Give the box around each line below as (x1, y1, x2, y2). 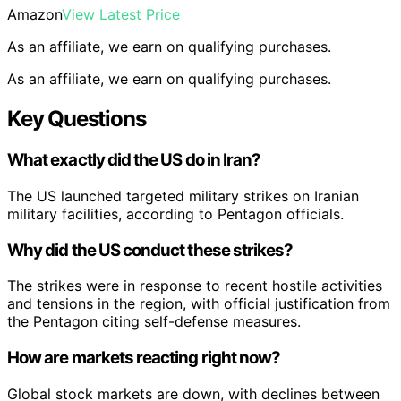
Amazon (7, 5, 62, 24)
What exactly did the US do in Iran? (7, 149, 261, 171)
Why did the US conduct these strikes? (7, 239, 294, 260)
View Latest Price (62, 5, 180, 24)
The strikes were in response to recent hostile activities (7, 277, 382, 295)
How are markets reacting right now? (7, 346, 281, 368)
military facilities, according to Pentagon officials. (7, 204, 344, 223)
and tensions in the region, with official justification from (7, 294, 390, 313)
